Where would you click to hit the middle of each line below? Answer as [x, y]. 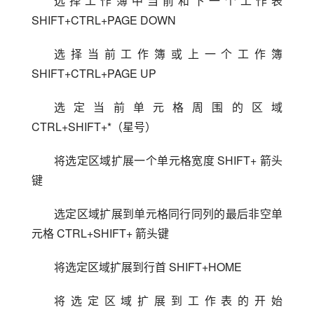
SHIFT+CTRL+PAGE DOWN [104, 20]
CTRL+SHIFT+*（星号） [94, 126]
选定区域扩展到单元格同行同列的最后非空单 [168, 213]
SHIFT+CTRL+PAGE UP [94, 73]
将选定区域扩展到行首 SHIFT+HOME [148, 266]
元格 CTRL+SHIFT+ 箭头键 [100, 233]
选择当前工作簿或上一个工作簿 [168, 53]
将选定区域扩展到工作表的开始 [168, 300]
